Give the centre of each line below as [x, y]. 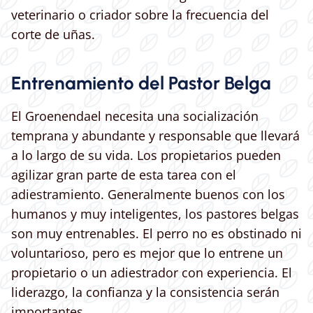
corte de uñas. [53, 35]
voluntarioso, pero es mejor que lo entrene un [147, 253]
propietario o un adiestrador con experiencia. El [152, 273]
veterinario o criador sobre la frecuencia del [140, 15]
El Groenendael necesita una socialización [135, 116]
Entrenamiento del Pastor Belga [141, 83]
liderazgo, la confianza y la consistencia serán [145, 292]
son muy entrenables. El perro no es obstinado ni [156, 234]
